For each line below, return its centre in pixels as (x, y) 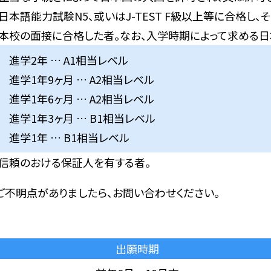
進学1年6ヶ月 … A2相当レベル (82, 99)
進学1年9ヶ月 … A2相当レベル (82, 80)
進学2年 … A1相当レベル (69, 60)
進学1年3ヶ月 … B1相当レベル (82, 118)
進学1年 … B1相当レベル (69, 138)
